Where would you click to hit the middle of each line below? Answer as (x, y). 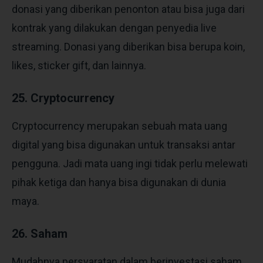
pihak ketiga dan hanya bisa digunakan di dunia (119, 182)
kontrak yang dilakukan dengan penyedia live (114, 28)
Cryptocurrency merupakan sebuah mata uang (119, 126)
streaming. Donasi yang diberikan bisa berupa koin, (128, 46)
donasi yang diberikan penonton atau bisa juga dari (128, 9)
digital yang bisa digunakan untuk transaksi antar (124, 144)
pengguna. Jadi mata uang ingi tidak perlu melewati (130, 163)
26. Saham (40, 233)
